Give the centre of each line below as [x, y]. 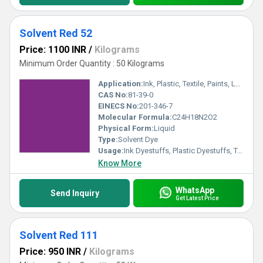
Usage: [111, 151]
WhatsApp [195, 190]
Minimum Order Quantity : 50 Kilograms [92, 63]
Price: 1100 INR [53, 50]
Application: [121, 84]
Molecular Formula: [135, 117]
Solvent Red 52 [56, 33]
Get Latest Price [197, 198]
